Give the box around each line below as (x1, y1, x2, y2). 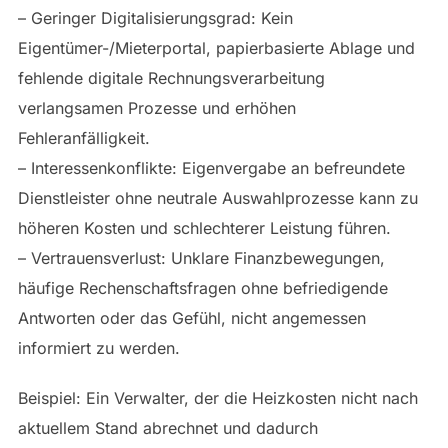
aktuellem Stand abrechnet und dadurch (17, 418, 318, 439)
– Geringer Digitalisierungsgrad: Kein (17, 8, 293, 29)
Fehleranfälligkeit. (17, 128, 150, 149)
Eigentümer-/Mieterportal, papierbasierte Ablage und (17, 38, 415, 59)
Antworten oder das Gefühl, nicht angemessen (17, 308, 366, 329)
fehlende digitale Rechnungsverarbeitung (17, 68, 325, 89)
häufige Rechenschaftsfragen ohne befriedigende (17, 278, 388, 299)
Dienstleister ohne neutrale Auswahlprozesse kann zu (17, 188, 418, 209)
